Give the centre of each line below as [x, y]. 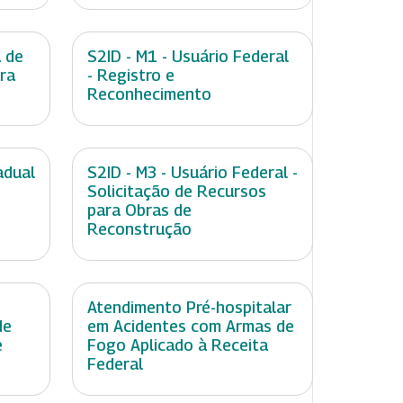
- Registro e [131, 76]
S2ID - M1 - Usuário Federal [188, 57]
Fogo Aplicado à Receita [178, 345]
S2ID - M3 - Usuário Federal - [193, 173]
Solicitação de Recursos [177, 192]
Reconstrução [139, 229]
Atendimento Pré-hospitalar [189, 308]
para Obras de [139, 210]
